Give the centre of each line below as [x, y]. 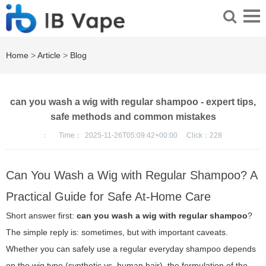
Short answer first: [41, 216]
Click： [198, 136]
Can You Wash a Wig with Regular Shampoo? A [132, 175]
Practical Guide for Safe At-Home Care [108, 197]
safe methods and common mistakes [133, 117]
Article [49, 56]
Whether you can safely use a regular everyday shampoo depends [131, 249]
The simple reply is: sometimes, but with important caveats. [117, 232]
